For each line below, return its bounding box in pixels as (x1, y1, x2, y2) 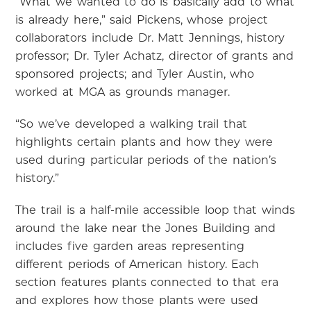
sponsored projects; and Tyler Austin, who (15, 69, 255, 81)
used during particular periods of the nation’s (15, 155, 276, 167)
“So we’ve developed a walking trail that (15, 119, 247, 131)
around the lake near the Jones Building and (15, 223, 276, 235)
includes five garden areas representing (15, 241, 244, 253)
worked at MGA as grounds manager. (15, 87, 230, 99)
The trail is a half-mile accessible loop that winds (15, 205, 295, 217)
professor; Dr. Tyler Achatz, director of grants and (15, 51, 294, 62)
